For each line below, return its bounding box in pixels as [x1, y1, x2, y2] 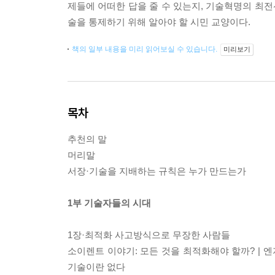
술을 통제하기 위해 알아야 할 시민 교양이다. [68, 17, 250, 27]
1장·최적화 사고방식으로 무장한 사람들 [68, 230, 230, 240]
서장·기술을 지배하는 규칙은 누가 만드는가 [68, 166, 246, 176]
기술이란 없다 [68, 261, 125, 272]
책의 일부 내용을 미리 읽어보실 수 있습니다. [72, 45, 219, 53]
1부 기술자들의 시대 [68, 198, 151, 208]
